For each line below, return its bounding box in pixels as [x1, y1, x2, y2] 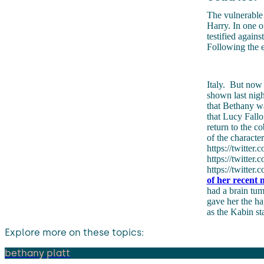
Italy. [206, 79, 227, 90]
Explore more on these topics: [5, 226, 144, 238]
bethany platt [5, 247, 70, 259]
